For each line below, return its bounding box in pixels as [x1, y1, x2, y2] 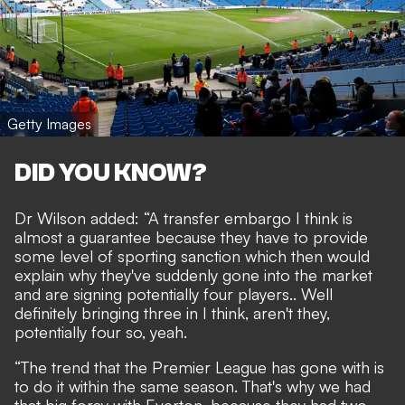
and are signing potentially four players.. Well [14, 283, 333, 304]
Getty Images [7, 115, 91, 134]
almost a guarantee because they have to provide [14, 226, 368, 247]
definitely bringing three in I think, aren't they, [14, 302, 330, 323]
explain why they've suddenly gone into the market [14, 264, 372, 285]
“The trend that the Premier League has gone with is [14, 356, 384, 377]
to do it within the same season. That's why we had [14, 375, 371, 396]
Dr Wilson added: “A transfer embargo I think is [14, 207, 353, 228]
